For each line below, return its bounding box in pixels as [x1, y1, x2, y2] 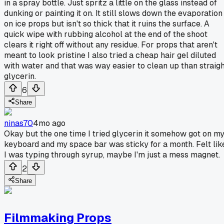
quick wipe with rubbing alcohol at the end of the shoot [4, 28, 207, 39]
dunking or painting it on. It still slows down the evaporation [4, 7, 222, 18]
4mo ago [33, 117, 65, 128]
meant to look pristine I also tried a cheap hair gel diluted [4, 49, 216, 60]
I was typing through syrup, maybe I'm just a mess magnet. [4, 149, 220, 160]
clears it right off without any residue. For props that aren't [4, 39, 217, 50]
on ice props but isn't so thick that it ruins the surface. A [4, 18, 209, 29]
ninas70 [4, 117, 33, 128]
